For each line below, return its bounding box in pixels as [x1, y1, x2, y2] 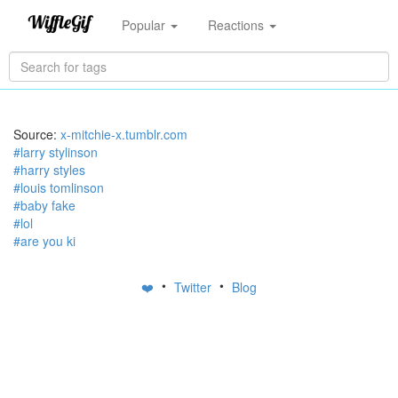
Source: [13, 125, 60, 143]
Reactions [207, 15, 267, 34]
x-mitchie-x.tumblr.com [60, 125, 187, 143]
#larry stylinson [13, 143, 98, 161]
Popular [121, 15, 169, 34]
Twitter [174, 278, 215, 297]
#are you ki [13, 232, 76, 250]
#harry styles [13, 161, 85, 179]
